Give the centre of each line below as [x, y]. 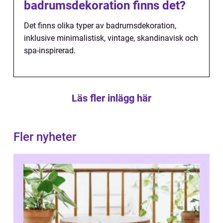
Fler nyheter [45, 137]
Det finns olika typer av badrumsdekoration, [100, 26]
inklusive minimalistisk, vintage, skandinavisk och [111, 38]
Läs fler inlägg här [111, 98]
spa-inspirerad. [50, 51]
